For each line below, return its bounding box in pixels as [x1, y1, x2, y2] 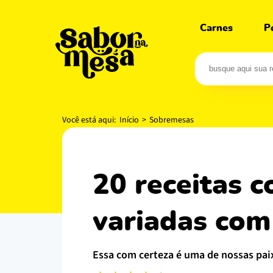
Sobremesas [149, 114, 194, 126]
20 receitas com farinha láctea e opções [93, 171, 110, 199]
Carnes [200, 23, 233, 33]
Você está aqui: [62, 114, 119, 126]
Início [119, 114, 139, 126]
